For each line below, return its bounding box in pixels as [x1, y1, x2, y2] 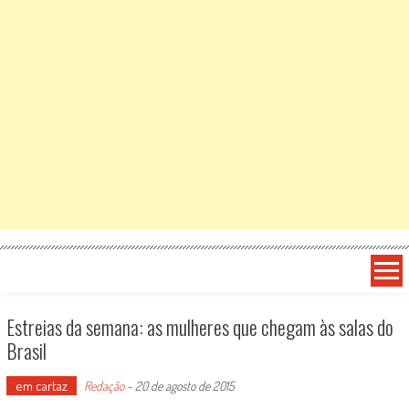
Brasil [5, 336, 47, 365]
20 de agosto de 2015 [134, 378, 235, 393]
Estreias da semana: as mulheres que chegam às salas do [5, 312, 393, 341]
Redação [83, 378, 124, 393]
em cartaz [15, 377, 68, 394]
